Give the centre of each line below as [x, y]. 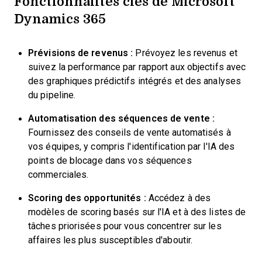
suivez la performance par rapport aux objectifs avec [137, 67]
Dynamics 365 [60, 18]
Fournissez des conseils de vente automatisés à [130, 132]
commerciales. [58, 175]
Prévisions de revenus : [81, 53]
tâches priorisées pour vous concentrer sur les [125, 226]
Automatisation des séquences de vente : [121, 118]
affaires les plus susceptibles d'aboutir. [111, 240]
